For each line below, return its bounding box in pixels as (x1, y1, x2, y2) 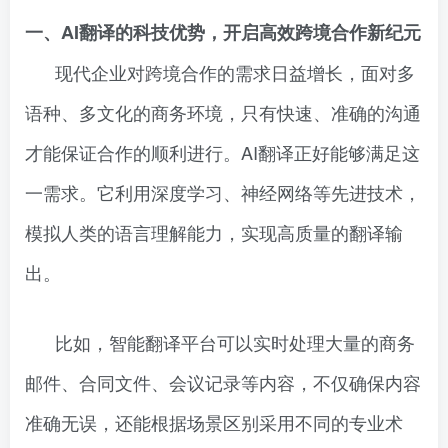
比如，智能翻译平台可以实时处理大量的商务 (55, 329, 415, 355)
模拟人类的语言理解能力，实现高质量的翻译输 (25, 219, 403, 245)
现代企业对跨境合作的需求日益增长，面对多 (55, 59, 415, 85)
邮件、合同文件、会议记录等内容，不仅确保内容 (25, 369, 421, 395)
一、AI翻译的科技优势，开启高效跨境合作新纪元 (25, 19, 421, 45)
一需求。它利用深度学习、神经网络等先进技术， (25, 179, 421, 205)
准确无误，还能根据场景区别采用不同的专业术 (25, 409, 403, 435)
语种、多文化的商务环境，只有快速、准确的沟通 (25, 99, 421, 125)
